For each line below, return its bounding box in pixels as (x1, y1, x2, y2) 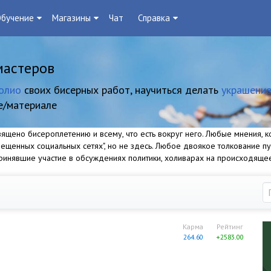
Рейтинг (217, 222, 243, 231)
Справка (138, 12, 170, 24)
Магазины (52, 12, 91, 24)
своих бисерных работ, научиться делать (21, 83, 221, 97)
